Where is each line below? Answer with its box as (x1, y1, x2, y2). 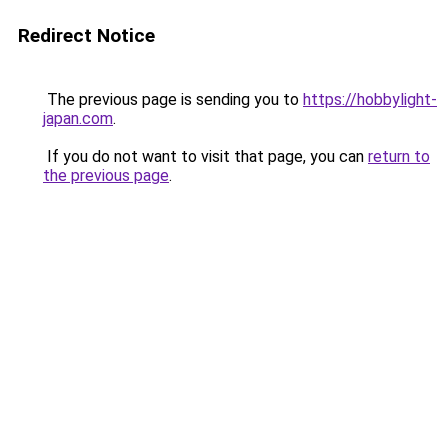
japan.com (43, 109, 113, 128)
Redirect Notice (18, 24, 155, 47)
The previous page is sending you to (43, 90, 303, 109)
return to (368, 147, 430, 166)
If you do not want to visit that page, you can (43, 147, 368, 166)
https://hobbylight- (303, 90, 437, 109)
